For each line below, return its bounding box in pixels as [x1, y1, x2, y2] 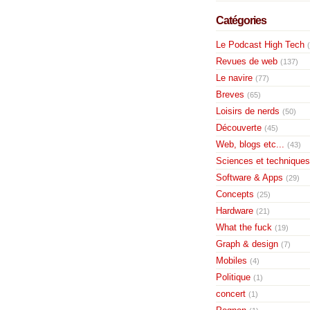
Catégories [215, 15, 266, 26]
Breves [215, 89, 244, 100]
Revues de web [215, 56, 277, 66]
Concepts [215, 189, 254, 199]
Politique [215, 272, 250, 282]
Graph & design [215, 239, 278, 249]
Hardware [215, 206, 253, 216]
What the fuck [215, 222, 272, 232]
